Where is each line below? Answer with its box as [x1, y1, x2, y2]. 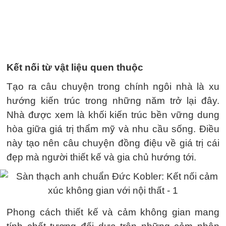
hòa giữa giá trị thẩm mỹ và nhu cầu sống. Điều [7, 124, 219, 134]
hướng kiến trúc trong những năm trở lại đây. [7, 95, 219, 106]
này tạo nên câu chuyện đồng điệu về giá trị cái [7, 138, 219, 148]
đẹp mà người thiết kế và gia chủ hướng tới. [7, 152, 196, 162]
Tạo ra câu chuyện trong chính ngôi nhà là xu [7, 81, 219, 92]
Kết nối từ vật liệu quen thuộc [7, 62, 143, 73]
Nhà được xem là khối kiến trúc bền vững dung [7, 109, 219, 120]
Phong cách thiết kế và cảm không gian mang [7, 207, 219, 217]
